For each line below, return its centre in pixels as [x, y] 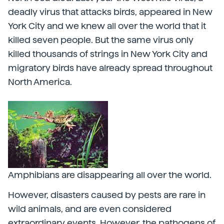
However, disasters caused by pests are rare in [107, 195]
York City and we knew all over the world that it [107, 26]
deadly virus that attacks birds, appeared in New [110, 12]
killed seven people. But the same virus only [101, 40]
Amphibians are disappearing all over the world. [110, 175]
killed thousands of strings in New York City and [108, 54]
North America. [40, 82]
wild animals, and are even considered [90, 209]
